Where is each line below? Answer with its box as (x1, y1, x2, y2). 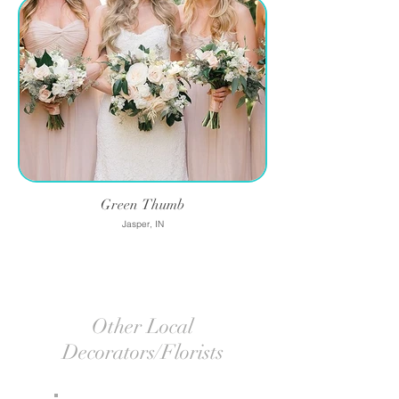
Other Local (92, 313, 193, 339)
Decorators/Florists (61, 339, 224, 365)
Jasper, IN (121, 218, 164, 230)
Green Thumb (101, 196, 184, 214)
